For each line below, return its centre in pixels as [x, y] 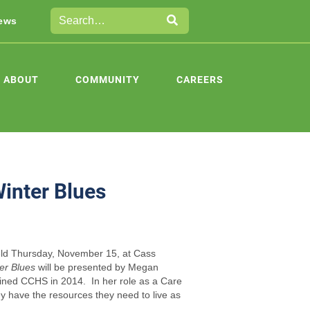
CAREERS [200, 79]
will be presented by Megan [97, 267]
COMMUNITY [108, 79]
